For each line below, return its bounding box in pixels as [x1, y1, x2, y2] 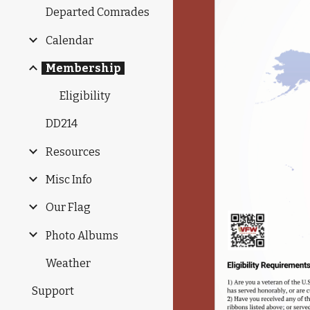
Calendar [46, 33, 93, 47]
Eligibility [60, 89, 110, 103]
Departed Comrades [46, 6, 149, 19]
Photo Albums [46, 228, 118, 242]
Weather [46, 256, 91, 270]
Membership [46, 61, 120, 75]
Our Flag [46, 201, 91, 215]
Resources [46, 145, 100, 158]
